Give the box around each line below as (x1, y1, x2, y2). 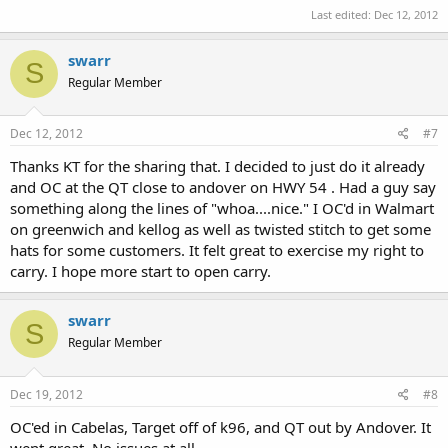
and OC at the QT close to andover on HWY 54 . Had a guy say (10, 177, 436, 197)
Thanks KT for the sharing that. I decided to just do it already (10, 156, 425, 176)
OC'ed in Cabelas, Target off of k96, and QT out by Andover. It (10, 416, 431, 437)
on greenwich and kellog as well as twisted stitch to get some (10, 219, 431, 239)
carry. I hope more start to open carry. (10, 261, 271, 281)
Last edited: (311, 6, 374, 22)
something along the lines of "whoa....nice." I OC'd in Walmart (10, 198, 434, 218)
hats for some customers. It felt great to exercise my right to (10, 240, 424, 260)
